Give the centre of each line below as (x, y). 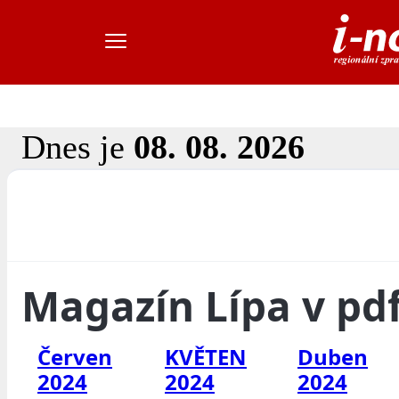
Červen (75, 357)
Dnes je (77, 147)
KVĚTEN (206, 357)
